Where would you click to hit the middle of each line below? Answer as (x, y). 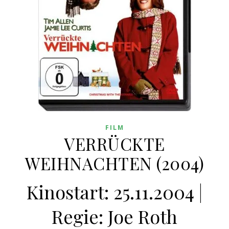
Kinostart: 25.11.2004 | (114, 192)
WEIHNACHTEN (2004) (114, 163)
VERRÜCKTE (114, 144)
